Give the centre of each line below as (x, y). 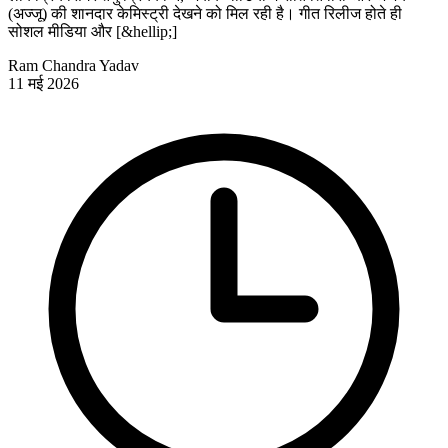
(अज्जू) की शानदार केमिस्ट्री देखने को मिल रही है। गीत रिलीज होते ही (205, 14)
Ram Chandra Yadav (73, 66)
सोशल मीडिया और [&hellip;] (92, 32)
